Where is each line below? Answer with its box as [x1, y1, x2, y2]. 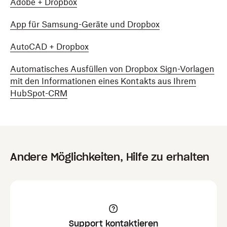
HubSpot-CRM [10, 88, 67, 98]
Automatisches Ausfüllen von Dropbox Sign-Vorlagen [10, 64, 214, 74]
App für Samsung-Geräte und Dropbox [10, 19, 160, 29]
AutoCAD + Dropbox [10, 42, 89, 52]
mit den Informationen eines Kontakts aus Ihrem [10, 76, 196, 86]
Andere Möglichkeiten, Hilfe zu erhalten [10, 150, 210, 164]
